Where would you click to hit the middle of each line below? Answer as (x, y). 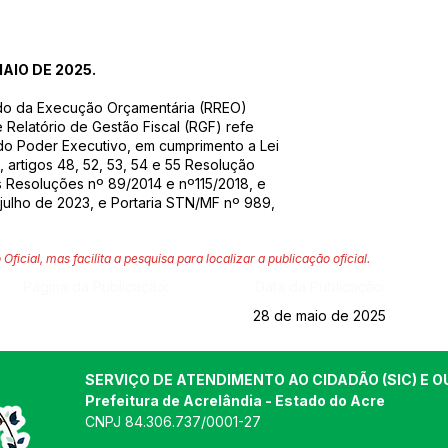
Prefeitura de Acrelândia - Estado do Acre (235, 400)
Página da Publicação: (95, 286)
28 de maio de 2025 (319, 315)
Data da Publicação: (320, 286)
